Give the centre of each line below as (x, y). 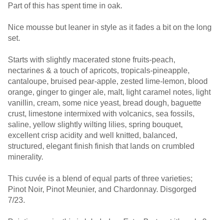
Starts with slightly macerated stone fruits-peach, (92, 60)
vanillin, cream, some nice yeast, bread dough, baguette (105, 103)
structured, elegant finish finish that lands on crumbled (101, 146)
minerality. (27, 157)
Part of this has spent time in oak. (66, 6)
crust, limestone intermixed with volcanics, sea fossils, (101, 114)
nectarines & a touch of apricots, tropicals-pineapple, (99, 70)
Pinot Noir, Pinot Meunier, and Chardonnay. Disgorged (102, 189)
